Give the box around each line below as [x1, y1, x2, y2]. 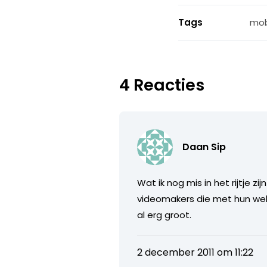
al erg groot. [137, 208, 192, 221]
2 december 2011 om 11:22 [137, 245, 254, 259]
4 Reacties [119, 73, 205, 96]
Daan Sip [182, 139, 226, 154]
